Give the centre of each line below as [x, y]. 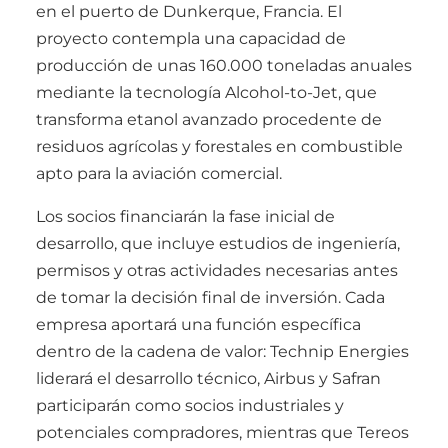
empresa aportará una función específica [198, 325]
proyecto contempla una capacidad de [191, 39]
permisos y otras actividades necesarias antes [217, 271]
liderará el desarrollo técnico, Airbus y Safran [208, 379]
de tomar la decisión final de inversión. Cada [210, 298]
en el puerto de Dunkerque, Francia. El [189, 12]
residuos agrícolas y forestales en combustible [219, 147]
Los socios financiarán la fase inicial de [185, 217]
